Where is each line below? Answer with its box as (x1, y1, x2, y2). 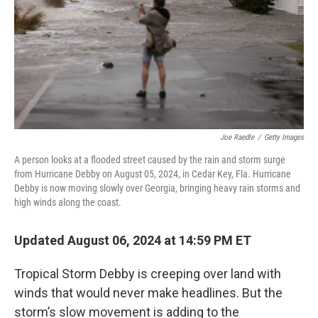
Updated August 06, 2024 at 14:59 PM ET (14, 233, 251, 248)
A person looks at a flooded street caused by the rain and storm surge (14, 154, 285, 165)
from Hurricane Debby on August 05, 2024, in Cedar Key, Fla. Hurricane (14, 168, 291, 180)
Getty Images (264, 133, 304, 142)
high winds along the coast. (14, 197, 121, 208)
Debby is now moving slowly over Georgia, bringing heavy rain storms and (14, 182, 300, 194)
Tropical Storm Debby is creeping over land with (14, 266, 281, 281)
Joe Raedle (220, 133, 254, 142)
